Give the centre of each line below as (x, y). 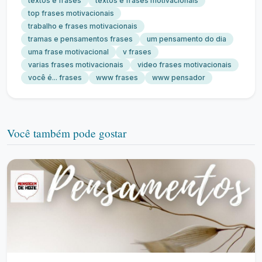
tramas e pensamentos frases (80, 39)
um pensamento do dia (187, 39)
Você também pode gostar (67, 133)
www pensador (179, 77)
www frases (117, 77)
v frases (137, 52)
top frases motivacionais (71, 13)
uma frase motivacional (68, 52)
